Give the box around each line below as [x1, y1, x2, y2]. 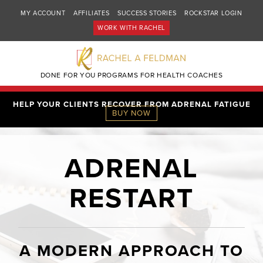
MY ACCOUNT [21, 9, 66, 17]
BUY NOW [112, 109, 151, 119]
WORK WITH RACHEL [97, 24, 166, 32]
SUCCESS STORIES [117, 9, 177, 17]
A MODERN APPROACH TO [19, 241, 244, 261]
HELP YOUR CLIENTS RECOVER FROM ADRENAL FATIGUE [12, 100, 251, 110]
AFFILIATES [73, 9, 110, 17]
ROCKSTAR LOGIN [184, 9, 242, 17]
